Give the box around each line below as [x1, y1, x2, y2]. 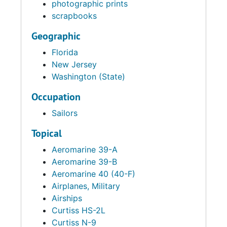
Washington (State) [52, 71, 125, 82]
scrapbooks [52, 11, 97, 21]
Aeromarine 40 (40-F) [52, 169, 135, 179]
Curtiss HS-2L [52, 205, 105, 215]
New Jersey [52, 59, 97, 69]
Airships [52, 193, 82, 203]
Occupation [31, 90, 81, 103]
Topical [31, 127, 62, 140]
